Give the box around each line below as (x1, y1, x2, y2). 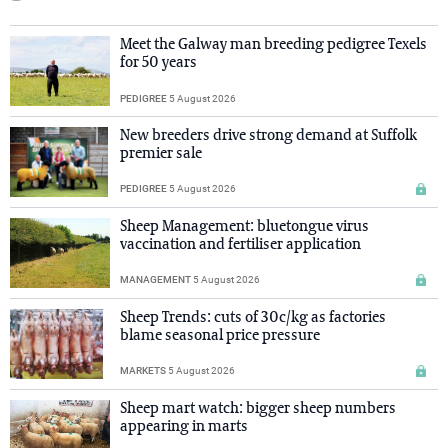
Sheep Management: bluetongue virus (120, 218, 369, 235)
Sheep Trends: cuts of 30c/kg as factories (120, 309, 386, 326)
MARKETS (120, 364, 166, 376)
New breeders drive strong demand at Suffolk (120, 127, 417, 144)
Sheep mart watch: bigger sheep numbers (120, 400, 396, 417)
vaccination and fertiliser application (120, 236, 361, 253)
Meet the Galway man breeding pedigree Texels (120, 36, 427, 53)
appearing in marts (120, 418, 248, 435)
